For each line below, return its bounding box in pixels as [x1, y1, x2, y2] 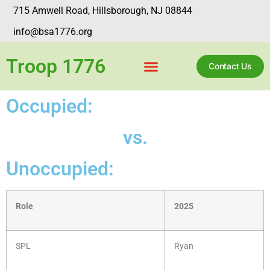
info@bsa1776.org [13, 25, 93, 37]
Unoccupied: [6, 157, 114, 180]
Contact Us [209, 61, 252, 71]
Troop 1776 [6, 55, 105, 78]
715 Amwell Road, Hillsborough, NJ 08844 [13, 4, 193, 16]
